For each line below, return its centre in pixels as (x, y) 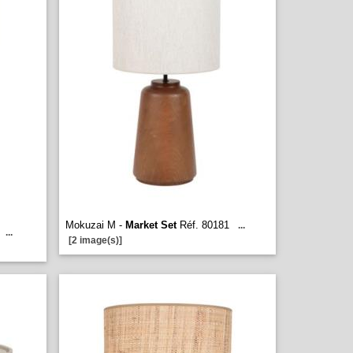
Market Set (151, 225)
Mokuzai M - (95, 225)
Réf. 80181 (203, 225)
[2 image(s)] (95, 240)
